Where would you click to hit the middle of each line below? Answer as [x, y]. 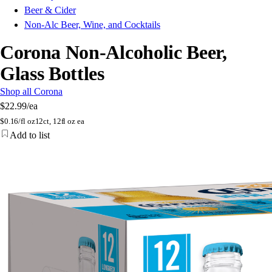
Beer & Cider [50, 10]
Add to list [30, 135]
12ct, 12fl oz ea [59, 121]
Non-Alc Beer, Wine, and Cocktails [92, 25]
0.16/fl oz [19, 121]
